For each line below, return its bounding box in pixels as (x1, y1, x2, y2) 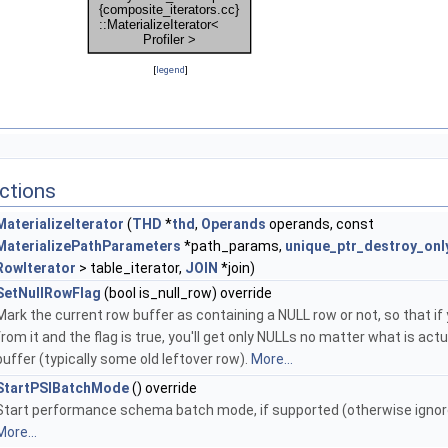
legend (155, 64, 185, 76)
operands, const (266, 216, 374, 233)
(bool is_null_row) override (101, 285, 272, 302)
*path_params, (181, 238, 285, 255)
